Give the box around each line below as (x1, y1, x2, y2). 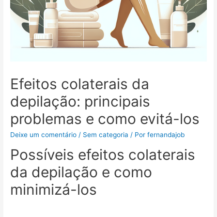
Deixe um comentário (10, 130, 77, 139)
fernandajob (147, 130, 185, 139)
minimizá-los (10, 181, 97, 199)
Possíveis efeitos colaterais (10, 146, 196, 164)
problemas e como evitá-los (10, 109, 200, 127)
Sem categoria (83, 130, 129, 139)
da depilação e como (10, 163, 153, 181)
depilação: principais (10, 92, 151, 110)
